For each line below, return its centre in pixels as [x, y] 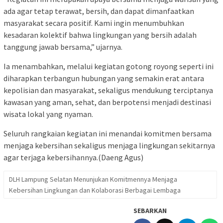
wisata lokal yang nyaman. [48, 114]
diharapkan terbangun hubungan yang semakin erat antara [104, 78]
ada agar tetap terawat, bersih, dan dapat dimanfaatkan [99, 11]
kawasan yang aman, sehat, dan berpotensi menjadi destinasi [107, 102]
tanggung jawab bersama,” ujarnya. [63, 47]
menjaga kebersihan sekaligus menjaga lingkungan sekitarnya [109, 145]
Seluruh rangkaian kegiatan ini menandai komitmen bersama [108, 133]
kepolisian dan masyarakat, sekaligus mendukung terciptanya [108, 90]
